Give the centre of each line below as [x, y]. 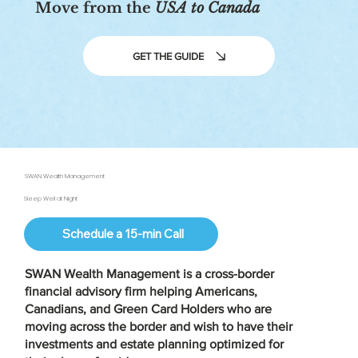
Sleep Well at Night [51, 198]
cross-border [239, 274]
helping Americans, [201, 292]
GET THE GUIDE [168, 56]
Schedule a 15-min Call [123, 234]
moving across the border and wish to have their [158, 327]
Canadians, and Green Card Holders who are [148, 309]
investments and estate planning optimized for [154, 344]
